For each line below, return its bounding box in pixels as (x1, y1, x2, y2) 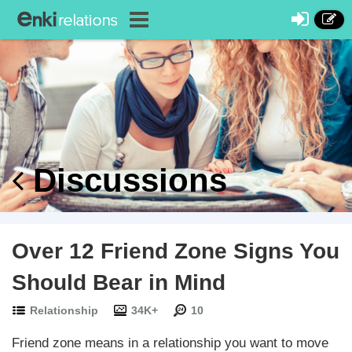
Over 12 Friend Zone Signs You (12, 239, 339, 263)
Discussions (24, 162, 227, 199)
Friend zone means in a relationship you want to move (12, 335, 328, 350)
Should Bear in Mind (12, 270, 225, 295)
